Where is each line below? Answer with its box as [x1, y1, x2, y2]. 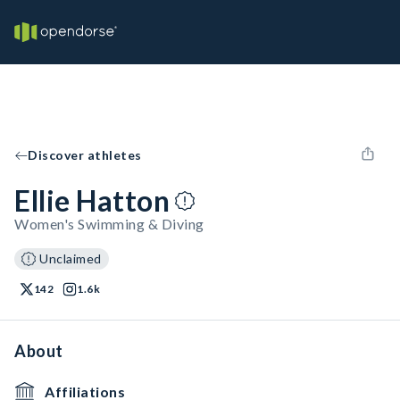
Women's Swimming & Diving [14, 215, 204, 232]
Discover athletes [28, 147, 142, 162]
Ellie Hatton [14, 183, 170, 218]
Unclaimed [39, 251, 102, 266]
